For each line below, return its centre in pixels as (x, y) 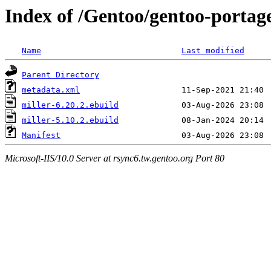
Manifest (41, 135)
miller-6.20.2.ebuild (70, 105)
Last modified (213, 51)
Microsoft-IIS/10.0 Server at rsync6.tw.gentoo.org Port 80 (115, 158)
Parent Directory (60, 75)
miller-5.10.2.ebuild (70, 120)
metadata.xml (51, 90)
